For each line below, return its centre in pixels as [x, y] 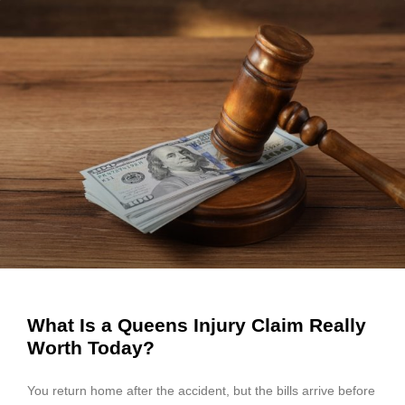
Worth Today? [91, 348]
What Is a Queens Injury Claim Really [197, 325]
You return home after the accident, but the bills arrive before [201, 391]
